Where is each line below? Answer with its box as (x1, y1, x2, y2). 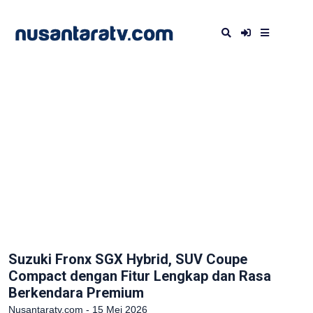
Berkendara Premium (8, 284, 144, 301)
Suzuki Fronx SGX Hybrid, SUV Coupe (8, 251, 247, 268)
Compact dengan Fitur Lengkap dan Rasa (8, 268, 271, 284)
